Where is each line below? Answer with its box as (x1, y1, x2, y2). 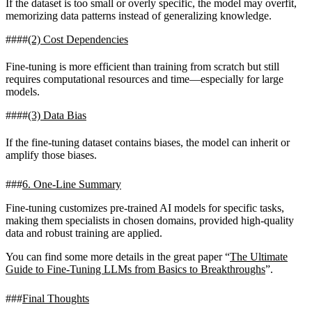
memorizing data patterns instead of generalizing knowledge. (6, 9, 272, 22)
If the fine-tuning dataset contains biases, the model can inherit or (6, 136, 290, 149)
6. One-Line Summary (22, 178, 121, 191)
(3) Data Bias (28, 109, 86, 121)
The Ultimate (230, 251, 288, 263)
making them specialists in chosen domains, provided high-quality (6, 214, 294, 227)
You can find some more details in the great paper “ (6, 251, 230, 263)
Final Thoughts (22, 292, 89, 305)
